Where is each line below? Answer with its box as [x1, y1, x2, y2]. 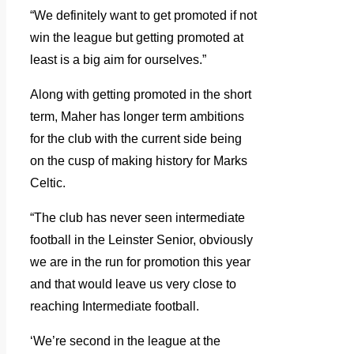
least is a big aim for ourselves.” [30, 53, 206, 67]
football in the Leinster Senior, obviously [30, 233, 253, 247]
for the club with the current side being [30, 132, 242, 146]
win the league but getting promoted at [30, 31, 243, 45]
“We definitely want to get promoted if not [30, 9, 257, 23]
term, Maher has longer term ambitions [30, 110, 244, 124]
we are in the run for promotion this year [30, 255, 250, 269]
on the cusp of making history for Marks [30, 154, 247, 168]
